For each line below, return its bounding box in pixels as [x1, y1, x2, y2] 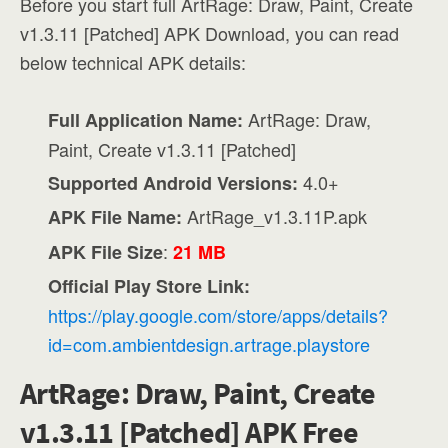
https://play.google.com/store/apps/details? [48, 301, 389, 328]
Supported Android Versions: [48, 170, 299, 197]
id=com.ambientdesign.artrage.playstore [48, 330, 371, 357]
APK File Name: [48, 204, 183, 231]
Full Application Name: [48, 107, 244, 133]
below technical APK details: [20, 49, 246, 75]
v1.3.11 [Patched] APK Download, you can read [20, 20, 399, 46]
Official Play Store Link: [48, 272, 251, 299]
